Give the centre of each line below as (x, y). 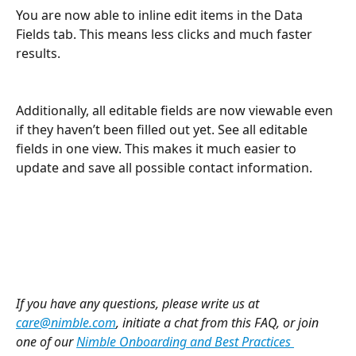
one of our (46, 341)
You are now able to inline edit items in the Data (161, 15)
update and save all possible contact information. (164, 167)
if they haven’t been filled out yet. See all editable (163, 129)
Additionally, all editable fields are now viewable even (176, 110)
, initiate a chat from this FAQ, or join (219, 322)
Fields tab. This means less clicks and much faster (166, 34)
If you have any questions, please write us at (139, 303)
